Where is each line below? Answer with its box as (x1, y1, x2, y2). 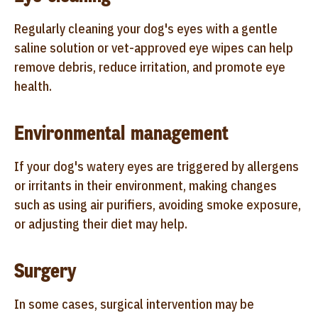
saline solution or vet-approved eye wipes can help (14, 39, 293, 56)
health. (14, 77, 52, 94)
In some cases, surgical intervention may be (14, 295, 254, 312)
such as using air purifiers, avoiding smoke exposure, (14, 196, 301, 213)
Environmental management (14, 119, 229, 146)
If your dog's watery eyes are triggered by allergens (14, 158, 299, 175)
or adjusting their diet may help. (14, 215, 187, 232)
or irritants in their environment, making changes (14, 177, 277, 194)
